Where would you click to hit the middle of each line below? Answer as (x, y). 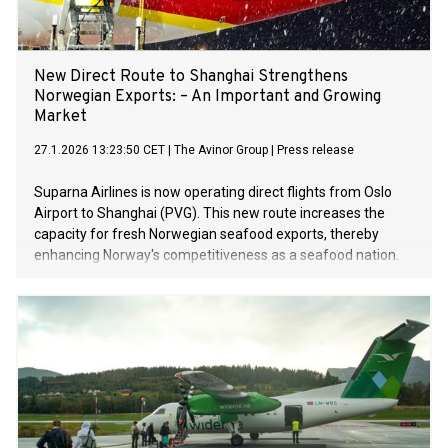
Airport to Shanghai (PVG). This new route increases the (209, 213)
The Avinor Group (221, 150)
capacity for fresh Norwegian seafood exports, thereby (206, 234)
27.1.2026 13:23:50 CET (99, 150)
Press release (315, 150)
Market (60, 117)
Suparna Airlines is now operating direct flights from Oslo (213, 192)
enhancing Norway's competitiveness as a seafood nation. (216, 255)
